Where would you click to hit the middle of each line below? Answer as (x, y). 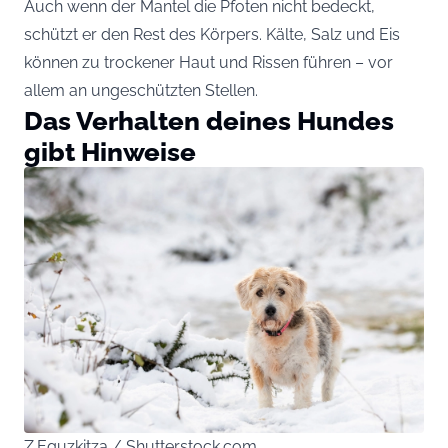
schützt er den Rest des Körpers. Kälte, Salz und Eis (212, 34)
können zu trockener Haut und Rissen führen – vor (208, 62)
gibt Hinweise (110, 151)
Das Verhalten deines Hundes (209, 120)
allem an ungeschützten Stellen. (141, 90)
